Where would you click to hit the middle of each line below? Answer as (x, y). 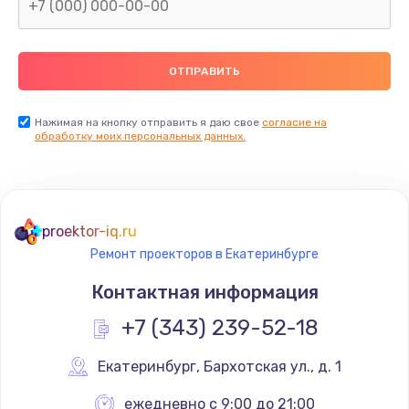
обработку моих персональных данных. (140, 136)
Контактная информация (204, 292)
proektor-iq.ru (89, 231)
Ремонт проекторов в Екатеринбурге (204, 254)
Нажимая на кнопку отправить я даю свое (148, 122)
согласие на (294, 122)
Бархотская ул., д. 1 (273, 366)
